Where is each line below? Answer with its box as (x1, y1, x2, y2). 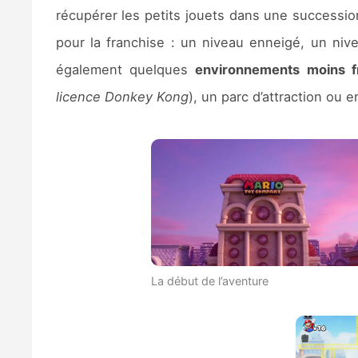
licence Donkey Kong (55, 88, 189, 105)
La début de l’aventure (150, 273, 268, 288)
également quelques (55, 61, 196, 78)
